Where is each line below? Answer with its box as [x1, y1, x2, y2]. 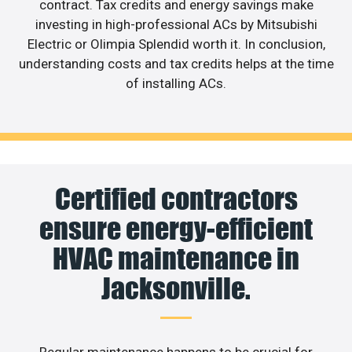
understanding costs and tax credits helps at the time [18, 55, 334, 71]
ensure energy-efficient [39, 211, 313, 247]
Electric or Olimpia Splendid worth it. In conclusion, [27, 35, 325, 52]
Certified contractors [54, 181, 298, 217]
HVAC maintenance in [53, 241, 299, 277]
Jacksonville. [101, 271, 251, 306]
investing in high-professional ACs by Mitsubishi [35, 16, 317, 32]
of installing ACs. [126, 75, 226, 91]
